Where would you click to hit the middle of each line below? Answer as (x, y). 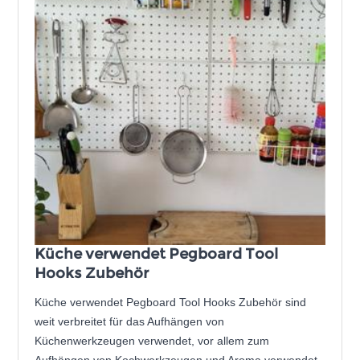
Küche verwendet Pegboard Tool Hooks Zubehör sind (171, 303)
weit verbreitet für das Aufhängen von (130, 322)
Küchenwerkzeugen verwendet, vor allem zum (152, 341)
